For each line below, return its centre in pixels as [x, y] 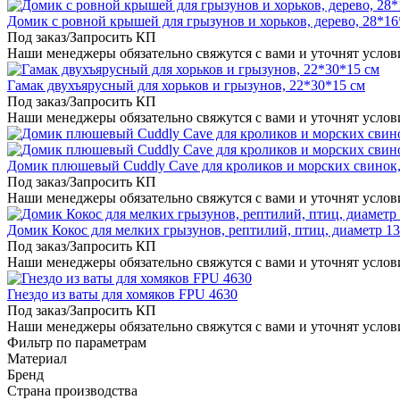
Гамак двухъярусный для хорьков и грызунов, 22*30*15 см [186, 85]
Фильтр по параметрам [77, 342]
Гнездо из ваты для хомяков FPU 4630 [122, 294]
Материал [37, 358]
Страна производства [72, 390]
